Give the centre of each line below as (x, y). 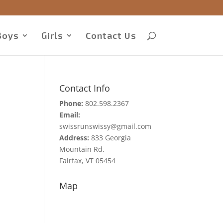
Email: (70, 115)
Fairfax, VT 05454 (88, 161)
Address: (74, 138)
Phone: (71, 103)
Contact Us (111, 35)
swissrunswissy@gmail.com (106, 126)
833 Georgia (110, 138)
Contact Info (85, 88)
